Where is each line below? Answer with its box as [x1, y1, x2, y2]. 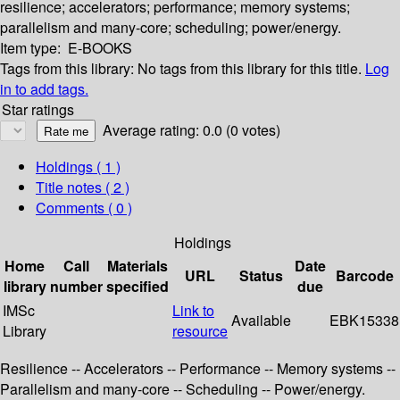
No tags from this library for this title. [137, 58, 362, 79]
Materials [107, 255, 168, 277]
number [50, 276, 103, 297]
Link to [172, 300, 214, 321]
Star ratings [2, 99, 74, 121]
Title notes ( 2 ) [36, 177, 129, 198]
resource [172, 321, 228, 342]
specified [106, 276, 169, 297]
